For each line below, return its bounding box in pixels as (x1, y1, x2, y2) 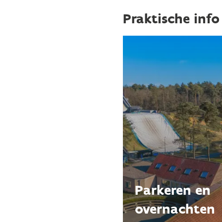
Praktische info (123, 10, 220, 27)
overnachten (135, 200, 215, 217)
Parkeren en (135, 181, 211, 198)
